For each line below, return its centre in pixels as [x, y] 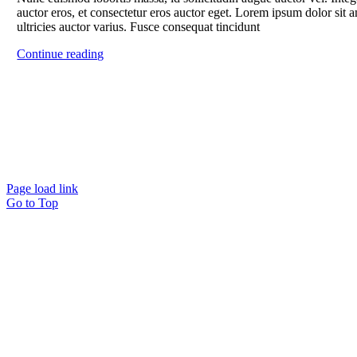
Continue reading [61, 54]
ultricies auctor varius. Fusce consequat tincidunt [139, 27]
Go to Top [32, 203]
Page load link [42, 188]
